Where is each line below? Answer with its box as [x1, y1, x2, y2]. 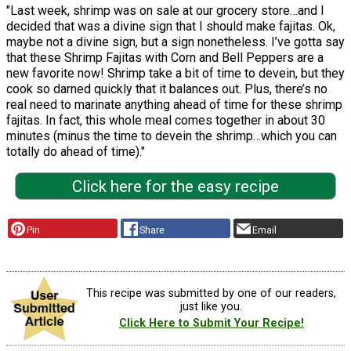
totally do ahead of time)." [6, 143, 145, 159]
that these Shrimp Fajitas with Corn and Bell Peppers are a [6, 49, 324, 65]
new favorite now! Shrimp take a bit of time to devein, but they [6, 65, 345, 81]
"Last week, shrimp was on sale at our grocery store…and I [6, 2, 324, 18]
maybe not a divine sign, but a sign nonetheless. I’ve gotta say [6, 34, 345, 49]
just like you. [180, 300, 243, 314]
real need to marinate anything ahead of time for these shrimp [6, 96, 342, 112]
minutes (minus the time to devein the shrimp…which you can [6, 128, 337, 143]
